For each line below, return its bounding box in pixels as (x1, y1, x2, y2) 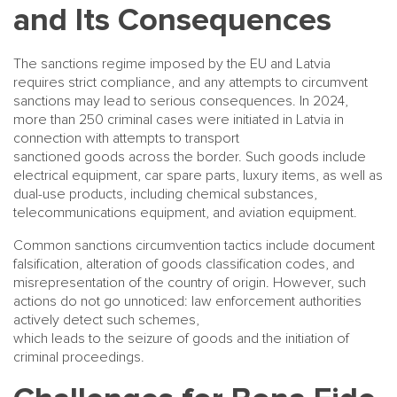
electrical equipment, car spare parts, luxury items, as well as (13, 167, 383, 184)
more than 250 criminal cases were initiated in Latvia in (13, 111, 344, 128)
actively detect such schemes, (13, 311, 199, 329)
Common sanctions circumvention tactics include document (13, 237, 375, 254)
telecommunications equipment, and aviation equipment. (13, 204, 357, 222)
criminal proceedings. (13, 348, 144, 366)
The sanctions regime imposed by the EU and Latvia (13, 55, 331, 73)
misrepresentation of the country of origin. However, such (13, 274, 366, 292)
